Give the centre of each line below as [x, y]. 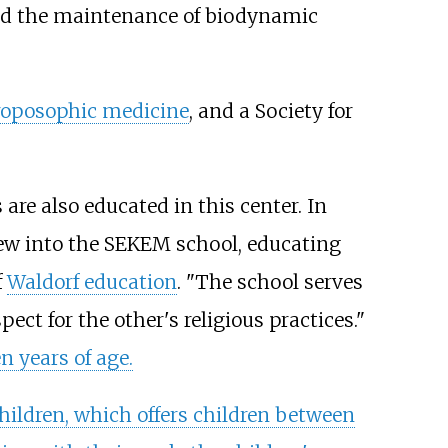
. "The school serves [269, 282]
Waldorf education [91, 282]
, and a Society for [270, 110]
